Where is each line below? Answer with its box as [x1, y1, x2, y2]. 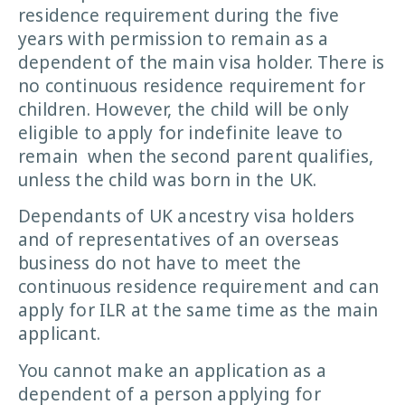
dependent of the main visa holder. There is [18, 50, 385, 74]
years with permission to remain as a [18, 26, 329, 51]
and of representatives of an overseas [18, 228, 340, 252]
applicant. [18, 322, 100, 346]
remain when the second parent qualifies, [18, 144, 374, 168]
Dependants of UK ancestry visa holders [18, 204, 355, 229]
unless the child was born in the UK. [18, 167, 317, 192]
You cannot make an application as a [18, 358, 327, 382]
